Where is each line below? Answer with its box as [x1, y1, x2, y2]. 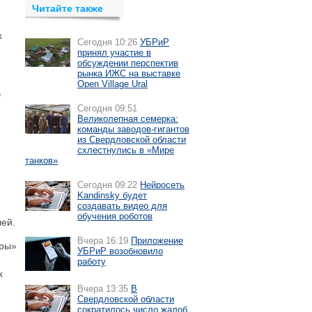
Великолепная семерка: [77, 114, 178, 124]
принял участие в [77, 47, 151, 58]
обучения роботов [77, 211, 153, 221]
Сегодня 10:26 [77, 37, 137, 47]
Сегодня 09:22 [77, 180, 137, 190]
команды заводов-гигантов [77, 124, 189, 134]
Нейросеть [140, 180, 185, 190]
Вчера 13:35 [77, 283, 128, 294]
